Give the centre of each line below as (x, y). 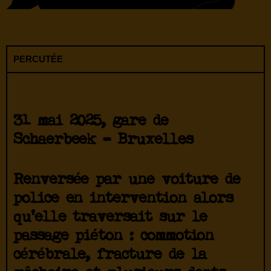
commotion (177, 237)
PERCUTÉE (38, 59)
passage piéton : (77, 237)
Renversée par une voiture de (127, 180)
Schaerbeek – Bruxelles (103, 140)
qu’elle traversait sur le (110, 218)
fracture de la (152, 255)
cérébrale (50, 255)
